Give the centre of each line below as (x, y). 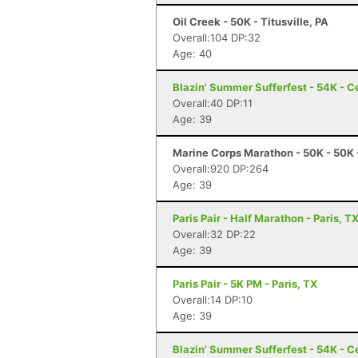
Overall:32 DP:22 (214, 234)
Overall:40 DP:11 (213, 103)
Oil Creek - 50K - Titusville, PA (251, 22)
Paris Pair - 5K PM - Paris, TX (245, 284)
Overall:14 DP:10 (213, 300)
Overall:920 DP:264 (221, 169)
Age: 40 (192, 54)
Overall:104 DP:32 (217, 38)
